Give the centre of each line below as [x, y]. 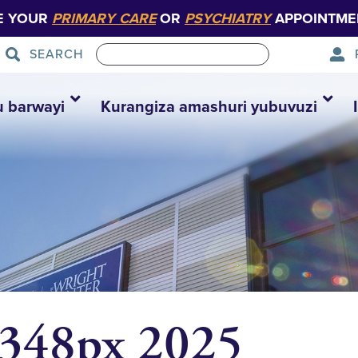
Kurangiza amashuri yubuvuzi [209, 107]
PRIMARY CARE [104, 18]
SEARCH [56, 54]
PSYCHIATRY [228, 18]
